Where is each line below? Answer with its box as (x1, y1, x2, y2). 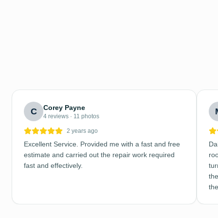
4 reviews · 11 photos (43, 113, 99, 120)
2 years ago (67, 127, 98, 134)
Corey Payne (43, 104, 85, 111)
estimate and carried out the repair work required (24, 151, 175, 159)
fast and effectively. (24, 162, 83, 169)
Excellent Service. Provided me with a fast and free (24, 140, 180, 148)
